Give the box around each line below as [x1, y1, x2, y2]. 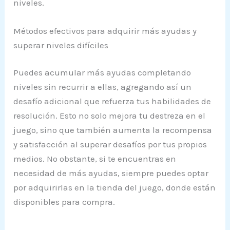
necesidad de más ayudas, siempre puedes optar [13, 168, 209, 179]
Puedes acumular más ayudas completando [13, 67, 191, 78]
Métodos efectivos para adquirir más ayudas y [13, 25, 197, 36]
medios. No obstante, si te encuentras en [13, 154, 177, 164]
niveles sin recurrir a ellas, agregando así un [13, 82, 192, 92]
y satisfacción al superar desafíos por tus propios [13, 139, 207, 150]
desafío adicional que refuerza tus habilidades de [13, 96, 212, 107]
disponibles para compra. [13, 197, 116, 207]
